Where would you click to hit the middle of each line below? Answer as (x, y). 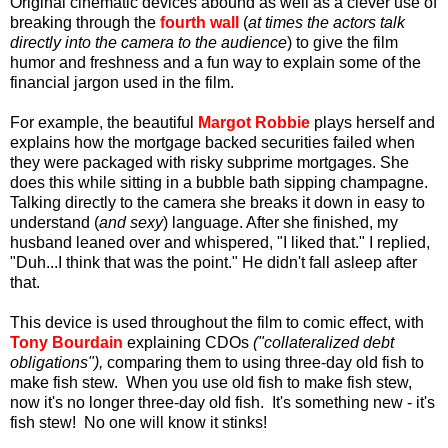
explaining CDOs (188, 342)
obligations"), (56, 362)
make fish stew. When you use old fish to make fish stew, (211, 382)
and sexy (131, 222)
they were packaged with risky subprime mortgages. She (209, 162)
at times (275, 22)
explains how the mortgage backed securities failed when (212, 142)
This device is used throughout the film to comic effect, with (217, 322)
